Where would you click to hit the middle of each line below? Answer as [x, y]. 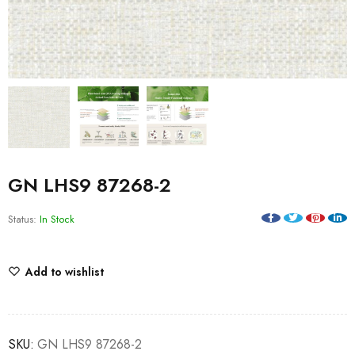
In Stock [57, 219]
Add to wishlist [65, 271]
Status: [22, 219]
